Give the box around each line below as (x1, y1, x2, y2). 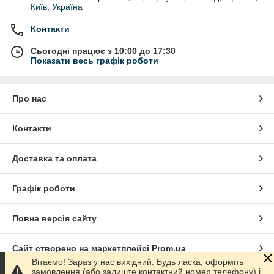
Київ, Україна (31, 1, 83, 12)
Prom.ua (152, 243, 186, 253)
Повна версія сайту (12, 213, 97, 223)
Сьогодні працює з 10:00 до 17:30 (31, 45, 176, 56)
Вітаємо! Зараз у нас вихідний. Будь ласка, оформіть (32, 257, 243, 267)
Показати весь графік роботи (31, 55, 158, 65)
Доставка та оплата (12, 153, 97, 163)
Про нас (12, 93, 46, 103)
